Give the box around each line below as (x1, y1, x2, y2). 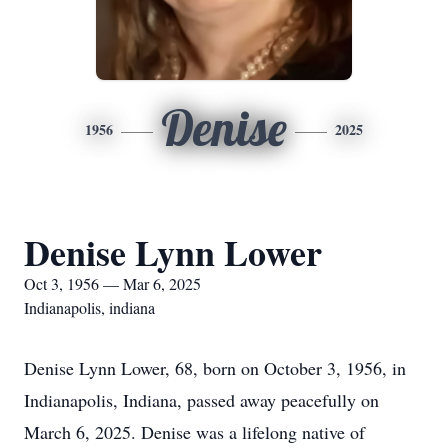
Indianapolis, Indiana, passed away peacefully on (24, 388, 379, 412)
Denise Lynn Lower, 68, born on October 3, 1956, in (24, 356, 406, 380)
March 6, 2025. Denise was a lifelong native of (24, 420, 365, 444)
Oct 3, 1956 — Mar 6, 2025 (24, 273, 201, 294)
